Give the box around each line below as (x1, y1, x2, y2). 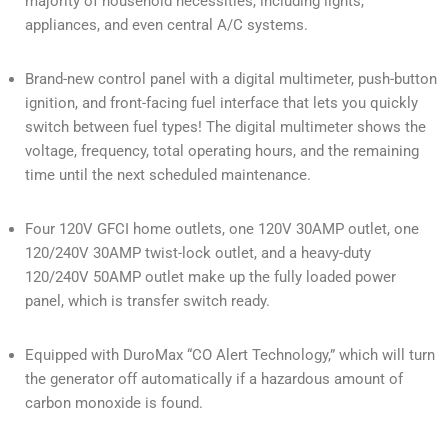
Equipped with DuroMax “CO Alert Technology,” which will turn (25, 346, 435, 365)
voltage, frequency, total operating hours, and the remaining (25, 142, 419, 161)
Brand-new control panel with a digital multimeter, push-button (25, 70, 437, 89)
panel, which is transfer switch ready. (25, 292, 270, 311)
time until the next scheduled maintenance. (25, 166, 311, 185)
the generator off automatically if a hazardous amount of (25, 370, 403, 389)
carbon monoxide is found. (25, 394, 203, 413)
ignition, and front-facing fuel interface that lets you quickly (25, 94, 418, 113)
